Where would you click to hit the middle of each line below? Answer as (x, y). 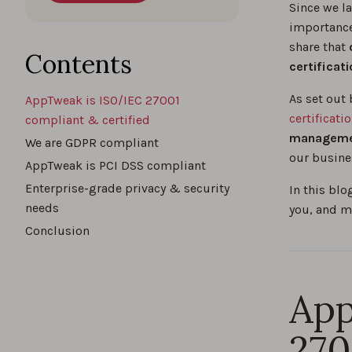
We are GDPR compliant (92, 143)
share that (317, 47)
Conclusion (57, 231)
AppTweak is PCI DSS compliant (115, 165)
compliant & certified (88, 120)
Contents (79, 64)
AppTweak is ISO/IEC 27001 (103, 100)
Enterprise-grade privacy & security (127, 188)
